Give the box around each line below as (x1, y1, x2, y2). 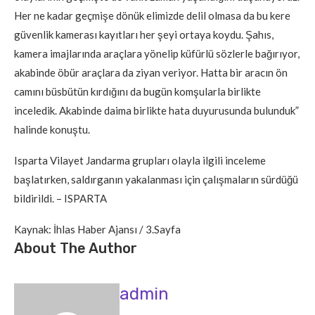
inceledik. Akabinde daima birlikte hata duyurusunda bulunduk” (14, 103, 299, 117)
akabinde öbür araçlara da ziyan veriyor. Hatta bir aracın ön (14, 65, 288, 79)
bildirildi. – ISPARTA (14, 191, 107, 205)
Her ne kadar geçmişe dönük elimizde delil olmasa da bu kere (14, 8, 290, 22)
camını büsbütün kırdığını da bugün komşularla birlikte (14, 84, 261, 98)
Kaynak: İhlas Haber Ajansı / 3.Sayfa (14, 222, 181, 236)
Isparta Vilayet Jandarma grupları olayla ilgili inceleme (14, 153, 266, 167)
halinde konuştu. (14, 122, 90, 136)
